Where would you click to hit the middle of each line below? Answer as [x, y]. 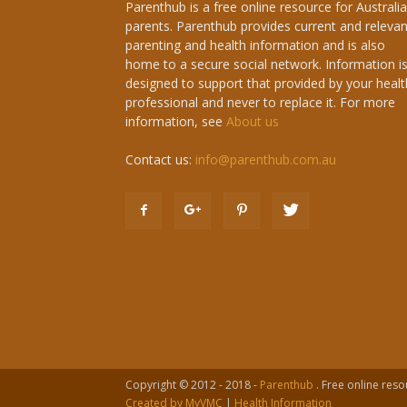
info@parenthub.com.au [266, 159]
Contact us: [160, 159]
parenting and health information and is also [255, 45]
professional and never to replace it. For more [260, 102]
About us [253, 121]
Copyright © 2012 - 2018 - [193, 385]
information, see [176, 121]
